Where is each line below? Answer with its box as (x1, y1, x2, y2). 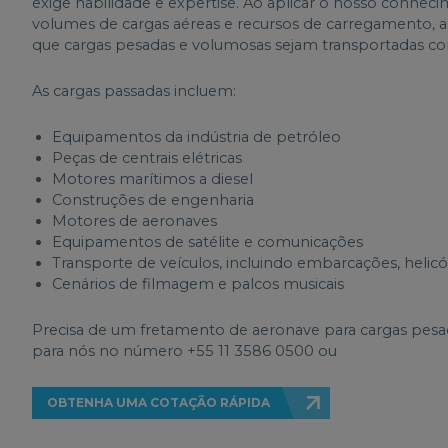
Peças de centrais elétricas (52, 149, 242, 167)
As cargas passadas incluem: (32, 82, 236, 100)
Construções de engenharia (52, 191, 254, 209)
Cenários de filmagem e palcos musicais (52, 275, 344, 293)
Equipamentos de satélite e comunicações (52, 233, 363, 251)
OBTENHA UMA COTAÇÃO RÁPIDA (47, 395, 270, 410)
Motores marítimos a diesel (52, 170, 253, 188)
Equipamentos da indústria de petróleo (52, 128, 341, 146)
